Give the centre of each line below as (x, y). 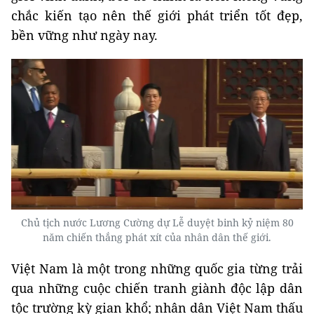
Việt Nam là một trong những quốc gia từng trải (157, 269)
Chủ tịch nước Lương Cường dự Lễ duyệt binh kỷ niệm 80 (157, 223)
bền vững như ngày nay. (84, 35)
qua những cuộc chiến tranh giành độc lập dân (157, 288)
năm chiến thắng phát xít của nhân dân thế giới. (157, 238)
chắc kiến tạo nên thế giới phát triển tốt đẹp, (157, 15)
